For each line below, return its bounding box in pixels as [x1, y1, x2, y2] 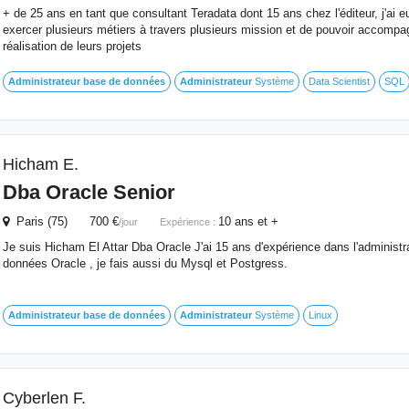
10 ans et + [217, 215, 278, 228]
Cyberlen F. [2, 389, 86, 407]
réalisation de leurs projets [2, 39, 142, 53]
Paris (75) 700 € [8, 215, 119, 228]
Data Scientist [308, 76, 370, 87]
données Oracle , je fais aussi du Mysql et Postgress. [2, 257, 288, 270]
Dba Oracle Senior [2, 181, 175, 204]
